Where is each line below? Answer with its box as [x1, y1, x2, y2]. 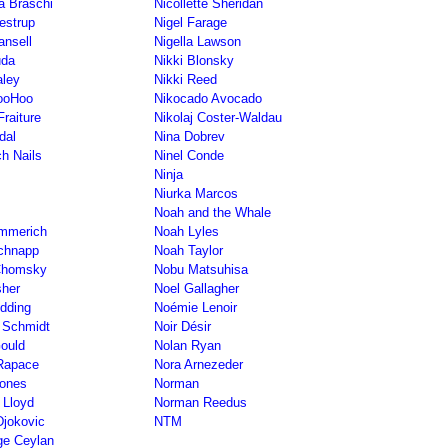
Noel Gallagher [154, 281, 239, 296]
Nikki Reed [154, 72, 217, 87]
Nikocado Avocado [154, 91, 262, 106]
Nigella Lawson [154, 34, 241, 49]
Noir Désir [154, 319, 211, 334]
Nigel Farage [154, 15, 227, 30]
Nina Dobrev [154, 129, 225, 144]
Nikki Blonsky [154, 53, 234, 68]
